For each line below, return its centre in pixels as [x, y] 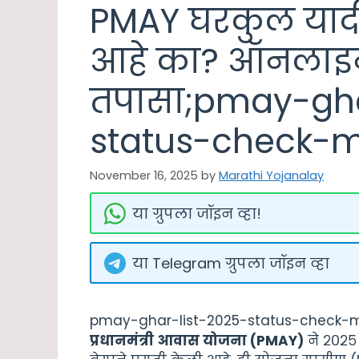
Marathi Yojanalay [271, 176]
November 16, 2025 [144, 176]
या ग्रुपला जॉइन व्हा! [196, 213]
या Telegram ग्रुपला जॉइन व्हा [230, 263]
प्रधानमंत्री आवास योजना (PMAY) [197, 341]
